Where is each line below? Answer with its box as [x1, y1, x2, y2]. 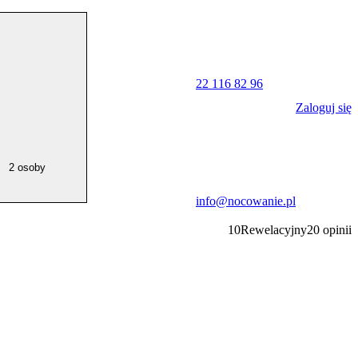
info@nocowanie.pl [196, 194, 296, 208]
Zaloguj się [296, 100, 352, 114]
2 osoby [9, 161, 46, 173]
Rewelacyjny [241, 223, 307, 237]
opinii [323, 223, 352, 237]
